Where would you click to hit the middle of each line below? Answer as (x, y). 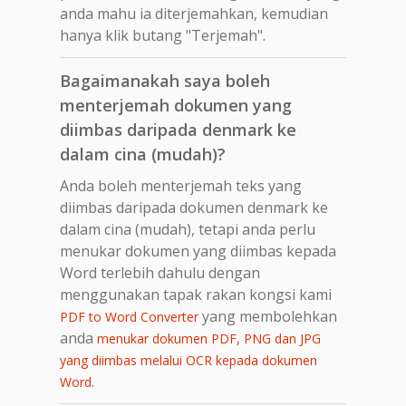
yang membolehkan (268, 316)
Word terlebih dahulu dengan (160, 272)
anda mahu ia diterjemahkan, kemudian (194, 13)
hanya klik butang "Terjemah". (163, 35)
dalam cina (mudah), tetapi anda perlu (188, 229)
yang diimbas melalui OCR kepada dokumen (188, 360)
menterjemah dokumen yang (176, 105)
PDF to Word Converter (129, 316)
